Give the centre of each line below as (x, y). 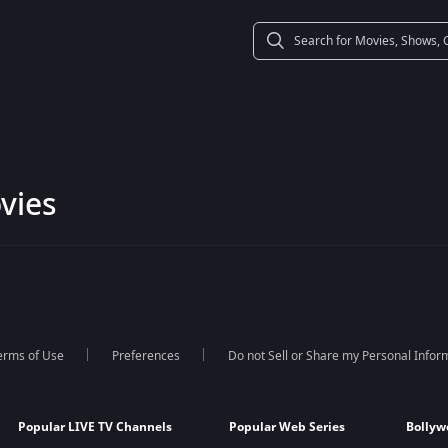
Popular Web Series (287, 427)
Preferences (145, 356)
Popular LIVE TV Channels (95, 427)
